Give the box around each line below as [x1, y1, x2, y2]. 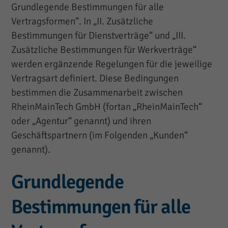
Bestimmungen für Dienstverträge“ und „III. [11, 30, 186, 42]
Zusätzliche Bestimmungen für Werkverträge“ [11, 44, 197, 56]
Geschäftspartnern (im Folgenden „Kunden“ [11, 129, 188, 142]
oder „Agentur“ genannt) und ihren [11, 115, 152, 128]
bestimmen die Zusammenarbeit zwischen [11, 87, 183, 99]
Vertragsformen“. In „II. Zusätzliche [11, 15, 154, 28]
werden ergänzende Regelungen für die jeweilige [11, 58, 213, 71]
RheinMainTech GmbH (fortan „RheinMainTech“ [11, 101, 203, 113]
